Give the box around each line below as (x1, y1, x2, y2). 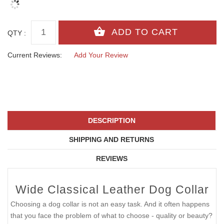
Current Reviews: (7, 50, 62, 59)
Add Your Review (74, 50, 128, 59)
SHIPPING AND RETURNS (69, 135, 154, 144)
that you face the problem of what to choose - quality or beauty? (10, 211, 212, 220)
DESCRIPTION (87, 116, 135, 125)
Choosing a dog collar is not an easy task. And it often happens (10, 200, 209, 208)
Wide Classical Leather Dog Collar (15, 183, 209, 196)
